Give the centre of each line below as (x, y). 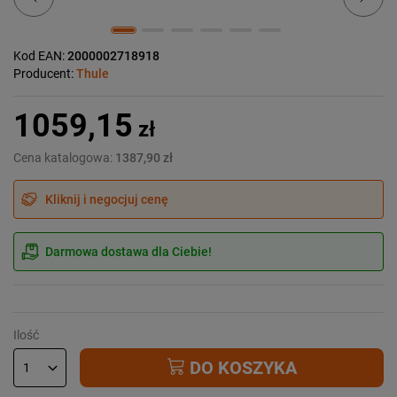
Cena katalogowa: (64, 157)
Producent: (45, 73)
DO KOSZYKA (241, 367)
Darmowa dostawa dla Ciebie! (128, 251)
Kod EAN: (40, 55)
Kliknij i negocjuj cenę (107, 199)
